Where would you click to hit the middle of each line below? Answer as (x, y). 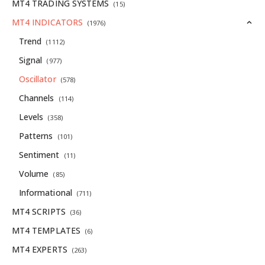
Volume (34, 173)
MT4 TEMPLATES (46, 230)
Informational (45, 192)
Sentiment (39, 154)
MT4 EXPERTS (40, 249)
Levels (31, 117)
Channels (36, 98)
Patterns (36, 135)
